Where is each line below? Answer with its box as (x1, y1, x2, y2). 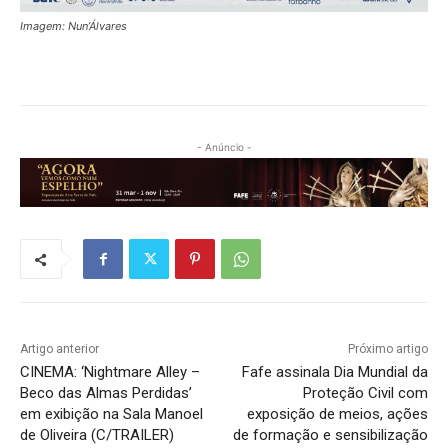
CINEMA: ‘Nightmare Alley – (20, 363, 200, 382)
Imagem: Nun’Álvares (20, 18, 127, 33)
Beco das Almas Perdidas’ (20, 384, 192, 403)
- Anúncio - (196, 140, 252, 153)
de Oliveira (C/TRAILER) (20, 426, 174, 445)
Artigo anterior (20, 342, 99, 357)
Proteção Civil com (302, 384, 428, 403)
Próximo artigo (347, 342, 428, 357)
